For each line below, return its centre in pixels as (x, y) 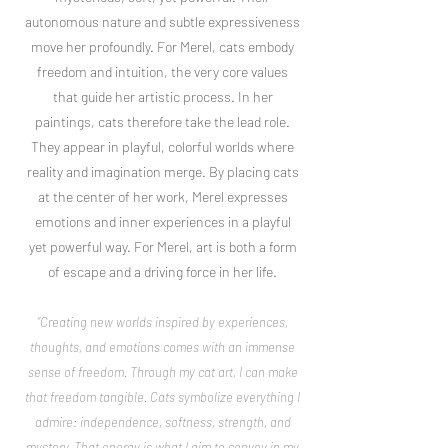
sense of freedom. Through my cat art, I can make (162, 372)
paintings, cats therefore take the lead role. (162, 121)
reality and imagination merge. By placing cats (162, 171)
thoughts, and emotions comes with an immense (162, 347)
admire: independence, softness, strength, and (162, 422)
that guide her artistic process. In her (162, 96)
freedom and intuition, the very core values (162, 71)
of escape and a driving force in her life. (162, 271)
